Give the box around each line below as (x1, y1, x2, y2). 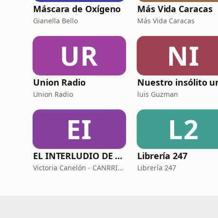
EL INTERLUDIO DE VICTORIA (115, 150, 123, 162)
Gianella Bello (33, 16, 78, 25)
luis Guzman (137, 90, 178, 99)
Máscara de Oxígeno (33, 3, 121, 15)
